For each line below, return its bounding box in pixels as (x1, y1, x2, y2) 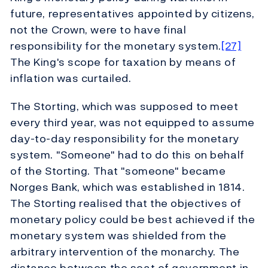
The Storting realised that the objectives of (10, 195, 242, 212)
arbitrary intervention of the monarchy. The (10, 243, 240, 260)
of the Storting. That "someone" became (10, 163, 226, 179)
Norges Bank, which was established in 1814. (10, 179, 245, 196)
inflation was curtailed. (10, 70, 132, 87)
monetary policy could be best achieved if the (10, 211, 255, 228)
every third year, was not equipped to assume (10, 114, 255, 131)
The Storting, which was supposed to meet (10, 98, 239, 115)
